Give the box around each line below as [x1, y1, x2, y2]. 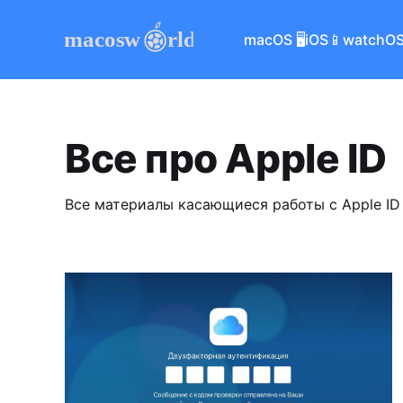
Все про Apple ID [65, 133, 387, 183]
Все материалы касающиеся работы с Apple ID [65, 194, 400, 213]
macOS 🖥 [244, 31, 306, 49]
